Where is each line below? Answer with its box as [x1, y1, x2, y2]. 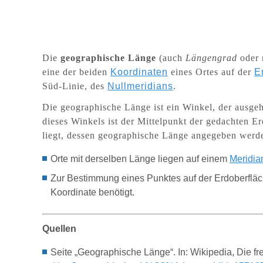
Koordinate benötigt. [50, 187, 134, 197]
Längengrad [186, 53, 237, 63]
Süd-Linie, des [42, 81, 107, 91]
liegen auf [158, 154, 201, 164]
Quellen [42, 224, 76, 234]
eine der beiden [42, 67, 110, 77]
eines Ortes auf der [168, 67, 254, 77]
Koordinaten [110, 67, 168, 77]
